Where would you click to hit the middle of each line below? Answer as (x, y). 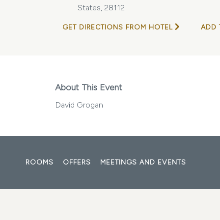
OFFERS (77, 162)
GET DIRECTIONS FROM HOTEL (118, 27)
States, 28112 (101, 8)
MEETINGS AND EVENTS (143, 162)
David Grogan (79, 105)
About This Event (89, 87)
